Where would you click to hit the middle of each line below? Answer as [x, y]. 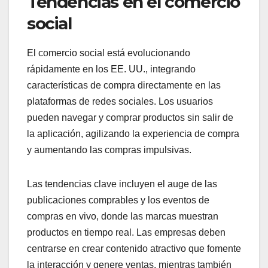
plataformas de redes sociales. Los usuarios [120, 102]
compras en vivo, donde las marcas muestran [123, 217]
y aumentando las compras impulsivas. [109, 150]
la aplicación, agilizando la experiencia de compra [133, 134]
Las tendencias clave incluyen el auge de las [122, 184]
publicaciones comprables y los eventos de [118, 200]
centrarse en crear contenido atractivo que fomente [134, 249]
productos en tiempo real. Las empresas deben [126, 233]
